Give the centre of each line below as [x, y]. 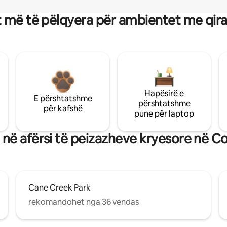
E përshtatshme [63, 98]
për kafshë [63, 108]
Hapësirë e [164, 93]
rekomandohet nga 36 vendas [84, 202]
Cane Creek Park [60, 187]
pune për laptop [164, 113]
